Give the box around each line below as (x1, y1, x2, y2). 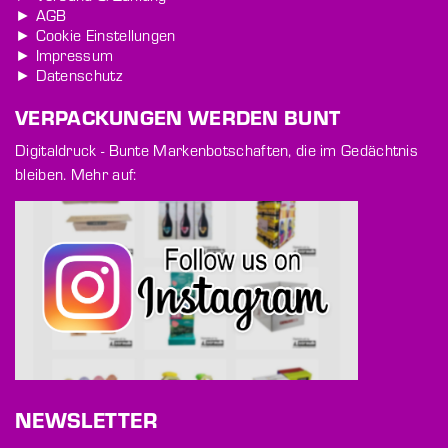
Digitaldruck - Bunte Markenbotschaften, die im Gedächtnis (15, 139, 419, 161)
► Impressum (15, 44, 114, 66)
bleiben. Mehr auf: (15, 163, 137, 185)
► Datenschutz (15, 64, 122, 86)
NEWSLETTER (15, 405, 157, 435)
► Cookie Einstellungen (15, 24, 176, 46)
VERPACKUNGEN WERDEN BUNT (15, 103, 341, 131)
